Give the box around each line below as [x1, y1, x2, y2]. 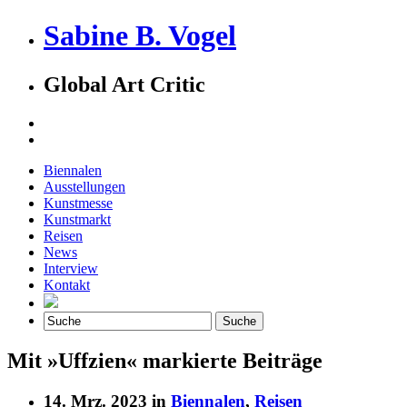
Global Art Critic [44, 72, 205, 96]
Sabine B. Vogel [44, 19, 236, 53]
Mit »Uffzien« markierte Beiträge [7, 348, 323, 372]
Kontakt [44, 276, 90, 293]
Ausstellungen [44, 178, 125, 194]
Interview [44, 260, 98, 276]
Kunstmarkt [44, 211, 111, 227]
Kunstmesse [44, 194, 113, 211]
